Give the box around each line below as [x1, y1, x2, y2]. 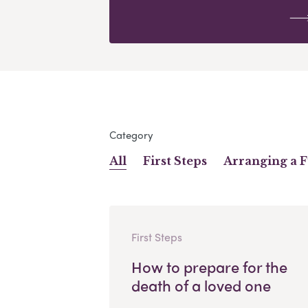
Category [109, 126, 153, 142]
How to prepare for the [131, 255, 287, 278]
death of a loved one [131, 274, 271, 296]
